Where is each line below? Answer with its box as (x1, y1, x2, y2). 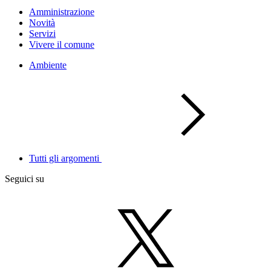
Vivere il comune (29, 39, 94, 50)
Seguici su (5, 174, 44, 184)
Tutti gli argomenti (29, 153, 102, 163)
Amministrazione (29, 7, 94, 17)
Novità (29, 18, 55, 28)
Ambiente (29, 60, 67, 70)
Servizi (29, 28, 56, 39)
